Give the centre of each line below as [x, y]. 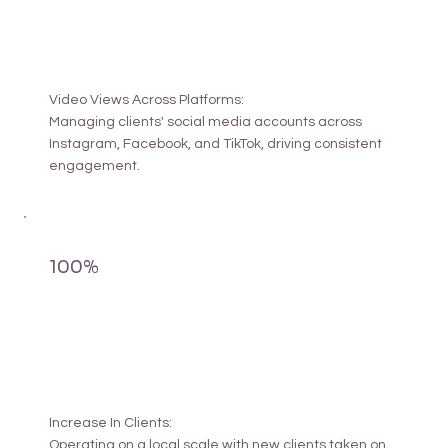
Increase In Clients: [110, 423]
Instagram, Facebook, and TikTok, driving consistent [215, 143]
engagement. [94, 165]
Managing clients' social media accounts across [205, 121]
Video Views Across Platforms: [146, 99]
